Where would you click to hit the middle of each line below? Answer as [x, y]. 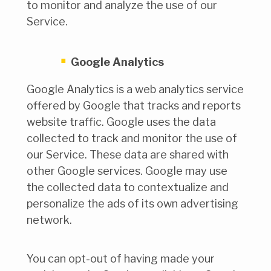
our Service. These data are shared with [128, 154]
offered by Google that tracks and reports [134, 105]
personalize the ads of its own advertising [132, 203]
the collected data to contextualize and [128, 187]
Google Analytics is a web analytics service [135, 89]
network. [49, 220]
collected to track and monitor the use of [132, 138]
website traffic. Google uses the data [121, 122]
